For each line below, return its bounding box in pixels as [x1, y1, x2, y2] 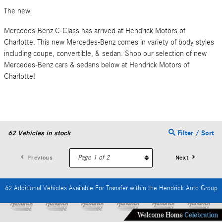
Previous [27, 154, 53, 162]
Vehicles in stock [16, 129, 70, 138]
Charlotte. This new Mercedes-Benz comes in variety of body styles [4, 38, 214, 47]
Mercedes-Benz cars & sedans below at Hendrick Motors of [4, 60, 189, 70]
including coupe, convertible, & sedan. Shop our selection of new [4, 49, 207, 58]
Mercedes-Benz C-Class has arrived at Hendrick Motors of [4, 26, 185, 36]
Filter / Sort [175, 129, 214, 138]
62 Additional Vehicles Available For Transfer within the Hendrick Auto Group [4, 184, 218, 193]
